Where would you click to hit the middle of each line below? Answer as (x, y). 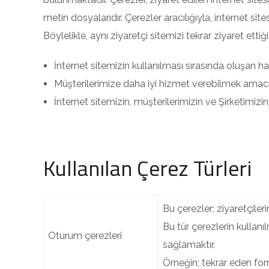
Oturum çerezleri (85, 236)
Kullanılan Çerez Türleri (147, 168)
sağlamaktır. (189, 245)
